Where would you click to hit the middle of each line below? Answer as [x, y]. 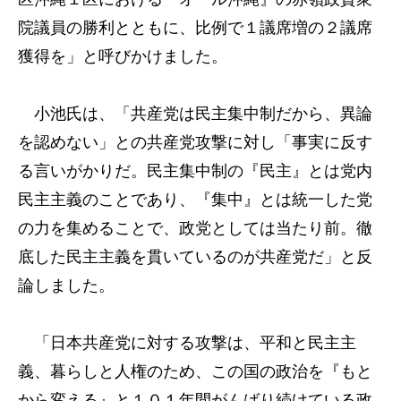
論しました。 [66, 286]
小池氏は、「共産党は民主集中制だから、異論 [195, 114]
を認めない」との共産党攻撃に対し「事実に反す [195, 142]
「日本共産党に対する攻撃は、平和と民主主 [187, 343]
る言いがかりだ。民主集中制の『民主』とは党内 [195, 171]
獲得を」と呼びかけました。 [123, 56]
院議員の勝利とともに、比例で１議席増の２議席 [195, 28]
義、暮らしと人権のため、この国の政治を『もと [195, 371]
